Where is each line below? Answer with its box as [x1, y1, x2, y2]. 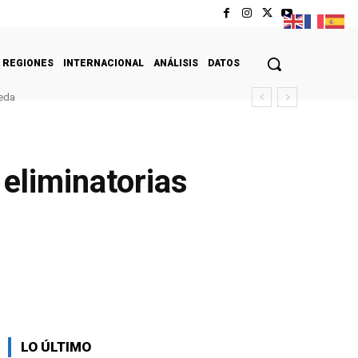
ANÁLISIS [153, 57, 198, 69]
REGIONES [2, 57, 54, 69]
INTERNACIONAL [63, 57, 144, 69]
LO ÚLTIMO [21, 338, 91, 355]
